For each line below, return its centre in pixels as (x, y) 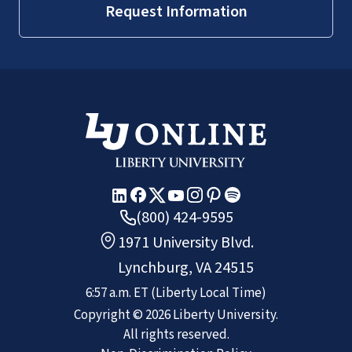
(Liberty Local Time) (209, 293)
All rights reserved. (176, 334)
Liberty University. (224, 315)
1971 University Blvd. (186, 242)
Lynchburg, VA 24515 (186, 268)
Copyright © (110, 315)
